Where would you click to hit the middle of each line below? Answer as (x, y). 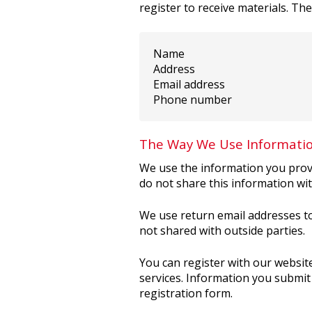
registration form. (186, 293)
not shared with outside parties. (222, 231)
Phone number (192, 100)
